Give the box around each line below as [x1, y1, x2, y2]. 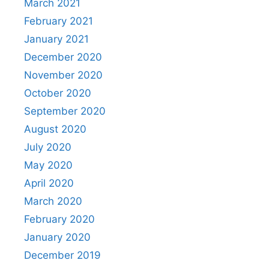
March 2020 [24, 195, 82, 208]
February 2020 [24, 213, 95, 226]
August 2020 [24, 123, 86, 136]
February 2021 [24, 15, 93, 28]
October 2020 [24, 87, 91, 100]
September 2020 [24, 105, 106, 118]
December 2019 [24, 249, 101, 262]
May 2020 [24, 159, 73, 172]
